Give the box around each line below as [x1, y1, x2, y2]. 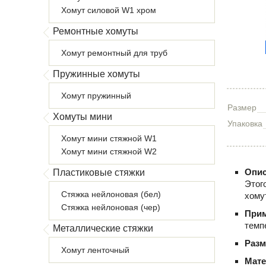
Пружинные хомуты [53, 69, 140, 79]
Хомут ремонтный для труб [61, 48, 167, 58]
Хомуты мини [53, 112, 112, 122]
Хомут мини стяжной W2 [61, 147, 157, 156]
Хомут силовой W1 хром [61, 5, 156, 15]
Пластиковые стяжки [53, 167, 145, 178]
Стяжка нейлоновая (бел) [61, 189, 161, 199]
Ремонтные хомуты [53, 26, 138, 36]
